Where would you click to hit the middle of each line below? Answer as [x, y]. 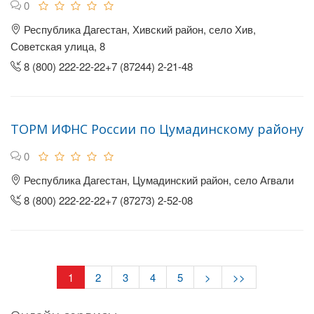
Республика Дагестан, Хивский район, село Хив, [138, 29]
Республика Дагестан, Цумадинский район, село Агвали [157, 180]
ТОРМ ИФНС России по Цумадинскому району [157, 129]
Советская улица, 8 [58, 46]
